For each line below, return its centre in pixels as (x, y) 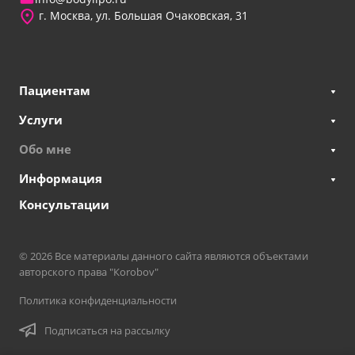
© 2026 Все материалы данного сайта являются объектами (164, 256)
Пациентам (55, 90)
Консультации (64, 204)
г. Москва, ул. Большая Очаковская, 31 (142, 15)
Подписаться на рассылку (107, 330)
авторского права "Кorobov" (89, 272)
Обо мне (45, 149)
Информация (61, 178)
